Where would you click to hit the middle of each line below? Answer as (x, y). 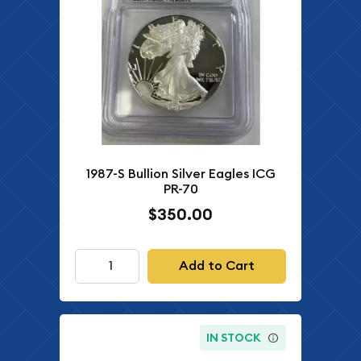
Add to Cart (216, 266)
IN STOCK (234, 337)
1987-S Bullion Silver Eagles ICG (180, 173)
